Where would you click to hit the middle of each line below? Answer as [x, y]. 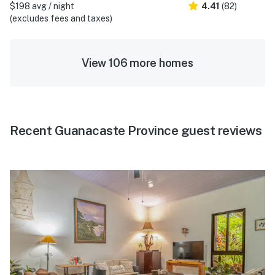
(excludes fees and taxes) [61, 18]
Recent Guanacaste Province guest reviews [136, 130]
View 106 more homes [137, 63]
